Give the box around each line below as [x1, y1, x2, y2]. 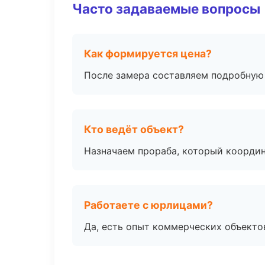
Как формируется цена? [84, 47, 212, 60]
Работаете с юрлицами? [84, 199, 213, 211]
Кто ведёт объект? [84, 123, 184, 135]
